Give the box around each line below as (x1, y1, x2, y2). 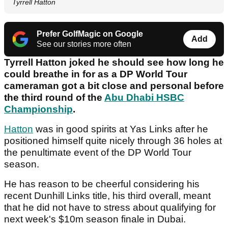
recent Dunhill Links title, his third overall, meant (4, 190, 211, 202)
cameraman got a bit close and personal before (4, 80, 224, 92)
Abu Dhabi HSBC (104, 92, 184, 103)
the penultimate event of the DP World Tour (4, 147, 191, 158)
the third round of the (4, 92, 104, 103)
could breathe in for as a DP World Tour (4, 69, 187, 80)
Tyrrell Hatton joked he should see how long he (4, 57, 224, 68)
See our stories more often (37, 40, 131, 49)
